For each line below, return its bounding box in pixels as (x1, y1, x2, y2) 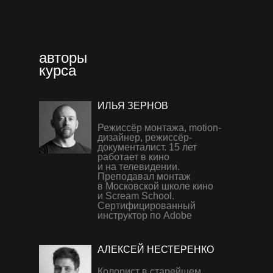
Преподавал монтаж (97, 171, 191, 182)
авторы (39, 49, 87, 66)
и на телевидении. (97, 161, 180, 172)
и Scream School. (97, 191, 174, 201)
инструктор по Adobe (97, 210, 192, 221)
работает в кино (97, 152, 169, 162)
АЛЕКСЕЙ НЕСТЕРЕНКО (97, 244, 214, 255)
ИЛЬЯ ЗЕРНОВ (97, 101, 168, 111)
